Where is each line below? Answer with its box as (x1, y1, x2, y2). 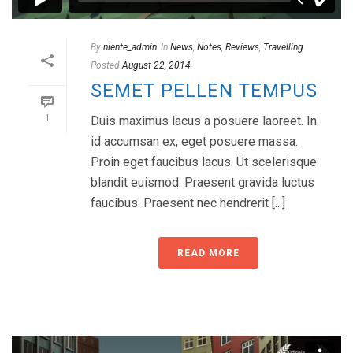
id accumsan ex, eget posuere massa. (91, 134, 298, 150)
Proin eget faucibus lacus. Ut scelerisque (91, 154, 317, 170)
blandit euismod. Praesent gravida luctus (91, 175, 314, 191)
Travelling (263, 42, 303, 54)
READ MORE (176, 247, 240, 259)
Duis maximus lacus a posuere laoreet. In (91, 113, 317, 129)
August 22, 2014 (122, 60, 191, 72)
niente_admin (103, 42, 157, 54)
